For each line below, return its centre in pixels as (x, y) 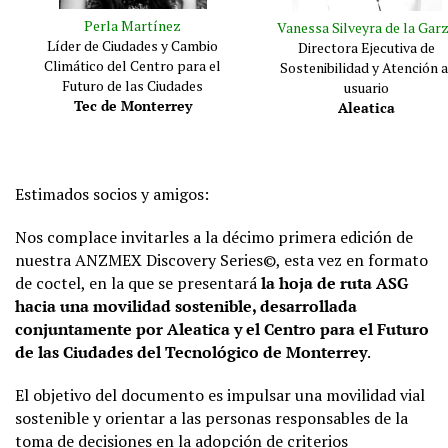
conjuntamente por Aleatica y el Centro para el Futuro (222, 328)
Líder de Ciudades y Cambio (132, 45)
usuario (366, 87)
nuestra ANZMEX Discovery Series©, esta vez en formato (221, 259)
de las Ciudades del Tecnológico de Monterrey (191, 351)
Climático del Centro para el (132, 65)
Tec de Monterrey (132, 105)
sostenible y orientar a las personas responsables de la (211, 417)
